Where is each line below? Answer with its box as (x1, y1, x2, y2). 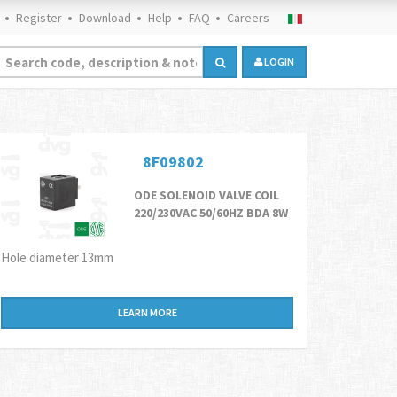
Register (16, 10, 62, 26)
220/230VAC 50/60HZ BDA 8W (134, 205, 288, 221)
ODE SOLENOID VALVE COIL (134, 187, 279, 203)
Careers (227, 10, 269, 26)
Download (79, 10, 131, 26)
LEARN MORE (117, 306, 177, 320)
